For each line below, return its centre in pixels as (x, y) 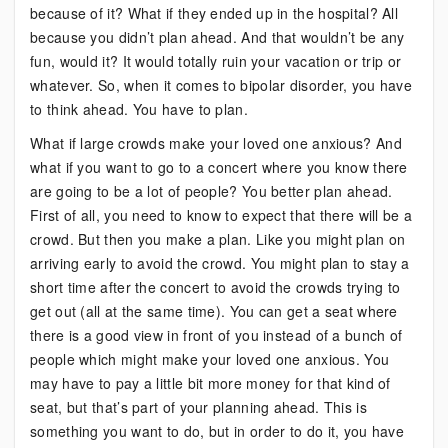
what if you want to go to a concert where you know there (219, 167)
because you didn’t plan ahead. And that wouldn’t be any (217, 37)
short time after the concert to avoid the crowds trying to (215, 287)
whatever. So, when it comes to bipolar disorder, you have (221, 85)
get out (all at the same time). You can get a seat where (214, 311)
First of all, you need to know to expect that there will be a (221, 215)
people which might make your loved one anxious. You (210, 359)
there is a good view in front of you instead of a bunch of (216, 335)
